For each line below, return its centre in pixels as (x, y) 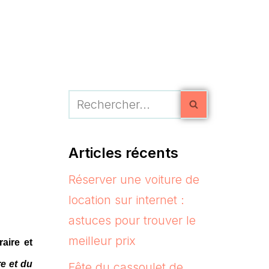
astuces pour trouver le (132, 220)
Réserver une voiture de (134, 179)
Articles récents (123, 153)
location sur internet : (126, 200)
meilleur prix (102, 240)
